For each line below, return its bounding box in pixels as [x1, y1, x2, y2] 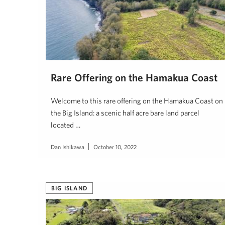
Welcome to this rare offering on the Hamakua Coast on [51, 96, 223, 105]
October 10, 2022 [93, 143, 137, 150]
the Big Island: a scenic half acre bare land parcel [51, 108, 199, 117]
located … [51, 120, 80, 129]
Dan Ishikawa [51, 143, 84, 150]
